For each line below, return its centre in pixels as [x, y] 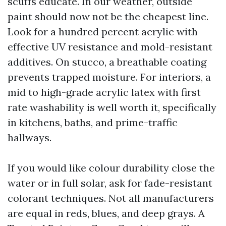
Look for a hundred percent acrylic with [103, 32]
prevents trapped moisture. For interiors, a [109, 77]
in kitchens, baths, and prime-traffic [93, 122]
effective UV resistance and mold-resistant [110, 47]
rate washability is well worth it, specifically [112, 107]
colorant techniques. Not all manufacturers [111, 198]
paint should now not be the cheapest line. [108, 16]
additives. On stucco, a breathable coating [107, 62]
